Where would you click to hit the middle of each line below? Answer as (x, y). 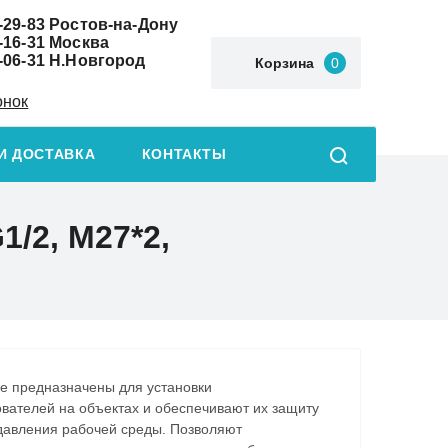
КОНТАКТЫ (184, 155)
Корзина (284, 63)
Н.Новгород (95, 60)
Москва (77, 42)
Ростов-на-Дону (111, 24)
